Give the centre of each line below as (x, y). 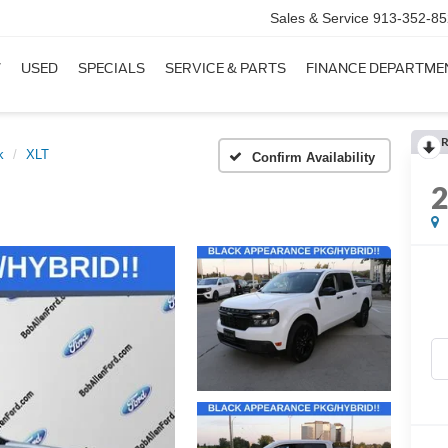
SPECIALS (111, 69)
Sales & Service (319, 18)
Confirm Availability (313, 157)
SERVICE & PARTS (225, 69)
